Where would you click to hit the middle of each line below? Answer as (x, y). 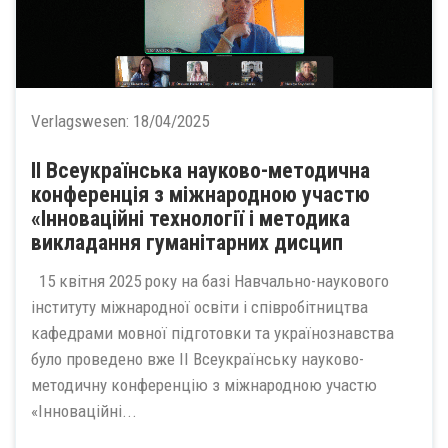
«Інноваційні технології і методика (190, 218)
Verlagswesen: (82, 121)
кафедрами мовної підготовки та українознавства (212, 332)
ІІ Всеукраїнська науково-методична (200, 170)
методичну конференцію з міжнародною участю (204, 384)
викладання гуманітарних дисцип (187, 242)
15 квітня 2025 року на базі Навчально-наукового (210, 280)
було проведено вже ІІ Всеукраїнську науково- (197, 358)
